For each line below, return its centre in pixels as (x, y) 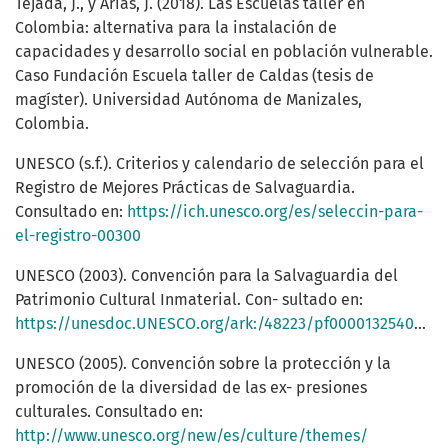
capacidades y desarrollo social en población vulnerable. (224, 52)
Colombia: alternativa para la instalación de (176, 28)
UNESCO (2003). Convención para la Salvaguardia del (206, 276)
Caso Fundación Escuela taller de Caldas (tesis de (194, 76)
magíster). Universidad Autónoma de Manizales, (188, 100)
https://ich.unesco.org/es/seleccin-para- (275, 212)
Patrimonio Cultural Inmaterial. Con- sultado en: (189, 300)
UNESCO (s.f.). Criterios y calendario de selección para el (219, 164)
